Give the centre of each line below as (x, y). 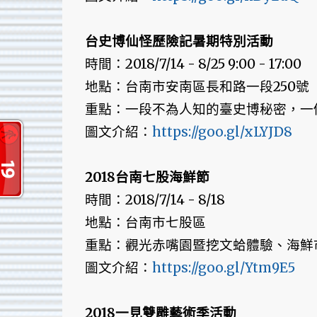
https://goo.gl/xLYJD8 (222, 132)
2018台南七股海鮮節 (147, 178)
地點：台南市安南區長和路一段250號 (197, 87)
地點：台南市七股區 (145, 223)
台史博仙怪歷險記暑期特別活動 (179, 42)
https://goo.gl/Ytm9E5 (223, 268)
